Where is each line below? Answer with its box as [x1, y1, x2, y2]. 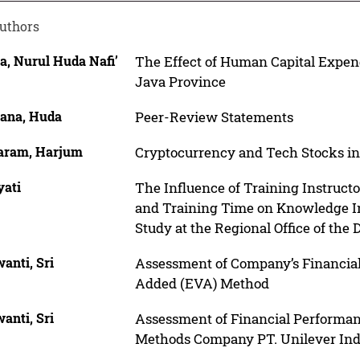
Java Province [134, 72, 226, 91]
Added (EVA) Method [134, 273, 269, 292]
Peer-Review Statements [134, 107, 293, 126]
